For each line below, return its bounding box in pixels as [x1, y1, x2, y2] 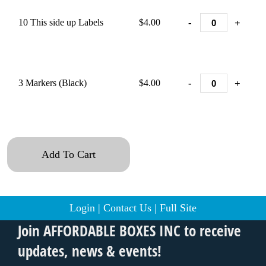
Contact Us [103, 202, 151, 214]
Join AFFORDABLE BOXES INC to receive [18, 220, 241, 240]
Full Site [160, 202, 197, 214]
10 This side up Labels [18, 17, 103, 27]
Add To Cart [42, 148, 96, 160]
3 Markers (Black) [18, 78, 87, 88]
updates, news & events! [18, 240, 161, 261]
